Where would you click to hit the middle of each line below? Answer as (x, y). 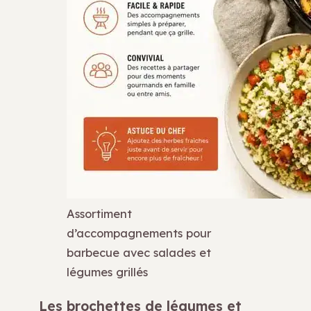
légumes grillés (107, 271)
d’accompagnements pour (139, 233)
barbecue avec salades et (139, 252)
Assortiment (99, 213)
